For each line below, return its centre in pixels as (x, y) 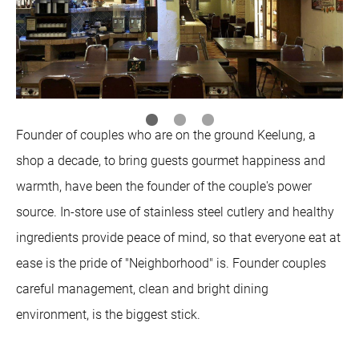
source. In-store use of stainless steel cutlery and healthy (175, 212)
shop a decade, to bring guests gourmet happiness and (171, 161)
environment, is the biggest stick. (108, 315)
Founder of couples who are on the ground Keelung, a (166, 135)
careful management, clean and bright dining (142, 289)
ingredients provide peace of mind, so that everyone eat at (178, 238)
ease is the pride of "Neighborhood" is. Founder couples (171, 264)
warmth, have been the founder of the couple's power (164, 187)
